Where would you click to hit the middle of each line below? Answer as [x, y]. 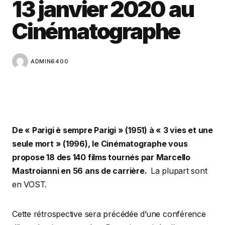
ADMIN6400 [50, 61]
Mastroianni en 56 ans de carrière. [81, 171]
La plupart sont [179, 171]
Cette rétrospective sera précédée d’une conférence [110, 214]
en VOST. [30, 184]
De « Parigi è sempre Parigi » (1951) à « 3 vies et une [113, 130]
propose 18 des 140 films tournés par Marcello [101, 157]
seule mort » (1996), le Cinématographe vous [100, 144]
